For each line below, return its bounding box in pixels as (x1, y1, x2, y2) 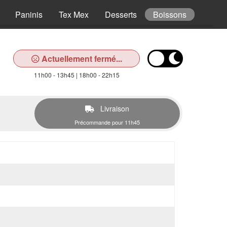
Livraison (98, 103, 129, 113)
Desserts (105, 9, 137, 20)
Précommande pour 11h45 (74, 118, 140, 126)
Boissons (153, 9, 186, 20)
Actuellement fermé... (39, 53, 122, 64)
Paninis (15, 9, 43, 20)
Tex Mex (59, 9, 89, 20)
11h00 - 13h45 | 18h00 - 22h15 (33, 70, 120, 79)
